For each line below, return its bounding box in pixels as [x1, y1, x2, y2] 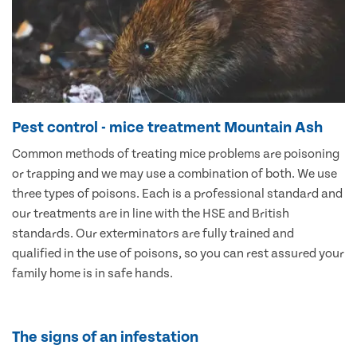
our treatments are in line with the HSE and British [12, 206, 289, 221]
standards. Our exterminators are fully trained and [12, 226, 294, 241]
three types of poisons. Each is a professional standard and [12, 186, 343, 201]
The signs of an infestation [12, 328, 198, 346]
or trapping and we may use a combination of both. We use [12, 166, 337, 181]
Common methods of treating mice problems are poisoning [12, 146, 339, 161]
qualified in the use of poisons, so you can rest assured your [12, 245, 344, 261]
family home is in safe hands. [12, 265, 173, 280]
